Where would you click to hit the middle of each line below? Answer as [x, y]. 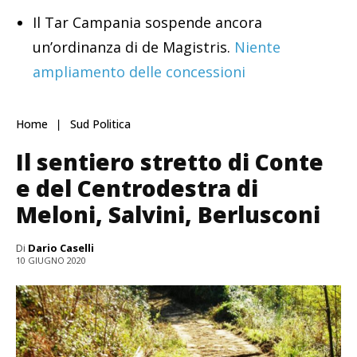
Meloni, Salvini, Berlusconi [168, 215]
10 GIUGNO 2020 [51, 261]
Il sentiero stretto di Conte [170, 162]
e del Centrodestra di [137, 188]
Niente [257, 47]
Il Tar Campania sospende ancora [147, 23]
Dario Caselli [61, 248]
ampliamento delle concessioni [139, 72]
